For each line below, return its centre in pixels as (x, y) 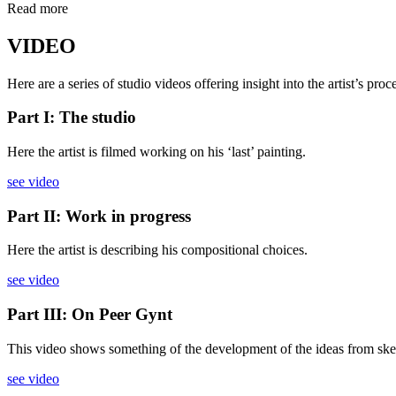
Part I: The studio (72, 118)
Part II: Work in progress (99, 216)
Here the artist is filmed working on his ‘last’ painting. (156, 152)
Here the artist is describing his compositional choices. (157, 250)
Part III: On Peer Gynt (90, 315)
